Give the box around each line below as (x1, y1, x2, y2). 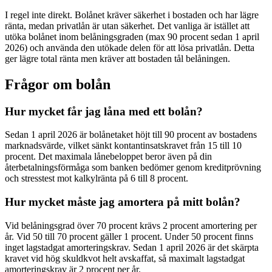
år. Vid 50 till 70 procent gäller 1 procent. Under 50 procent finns (5, 231, 253, 242)
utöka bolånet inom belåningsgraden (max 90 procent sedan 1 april (5, 31, 259, 42)
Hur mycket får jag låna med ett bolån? (5, 104, 203, 118)
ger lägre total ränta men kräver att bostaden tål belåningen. (5, 53, 230, 64)
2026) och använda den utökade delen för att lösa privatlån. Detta (5, 42, 254, 53)
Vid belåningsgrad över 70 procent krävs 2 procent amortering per (5, 220, 257, 231)
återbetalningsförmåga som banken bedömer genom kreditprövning (5, 162, 261, 173)
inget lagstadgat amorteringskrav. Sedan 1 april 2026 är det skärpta (5, 242, 259, 253)
